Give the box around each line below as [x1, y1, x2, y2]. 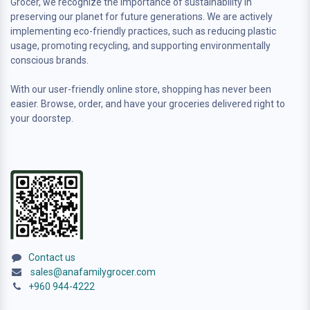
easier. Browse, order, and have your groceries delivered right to [10, 98, 285, 109]
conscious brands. [10, 54, 93, 66]
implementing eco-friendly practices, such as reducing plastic [10, 25, 276, 37]
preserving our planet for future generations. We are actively [10, 10, 273, 22]
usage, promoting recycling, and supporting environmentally [10, 39, 271, 51]
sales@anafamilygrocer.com [30, 266, 156, 277]
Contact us [28, 251, 75, 263]
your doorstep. [10, 112, 73, 124]
